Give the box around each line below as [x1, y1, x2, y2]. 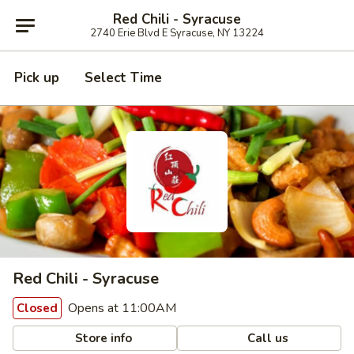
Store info [72, 330, 133, 346]
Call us [244, 330, 289, 346]
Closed [17, 300, 58, 316]
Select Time [85, 69, 162, 87]
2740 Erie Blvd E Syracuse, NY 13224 [90, 25, 264, 40]
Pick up [14, 69, 59, 87]
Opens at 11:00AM [65, 299, 176, 317]
